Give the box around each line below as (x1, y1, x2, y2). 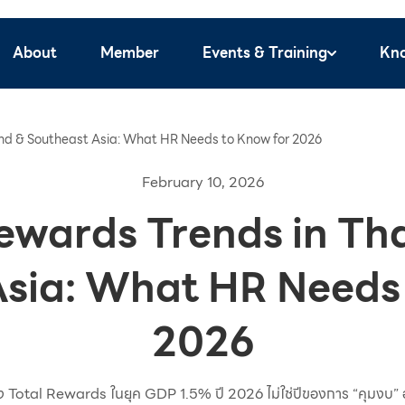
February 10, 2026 (141, 171, 264, 193)
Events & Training (202, 42, 327, 64)
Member (100, 42, 159, 64)
